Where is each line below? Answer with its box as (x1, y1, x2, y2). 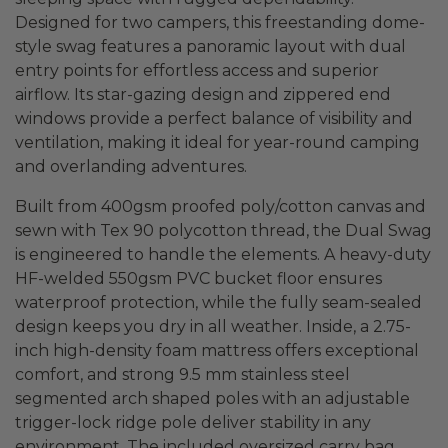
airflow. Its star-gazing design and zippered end (15, 84, 391, 104)
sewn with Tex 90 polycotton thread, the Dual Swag (15, 220, 432, 240)
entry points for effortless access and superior (15, 60, 379, 80)
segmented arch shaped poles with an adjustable (15, 388, 410, 408)
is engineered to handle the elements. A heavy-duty (15, 244, 431, 264)
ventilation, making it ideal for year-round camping (15, 132, 420, 152)
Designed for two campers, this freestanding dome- (15, 12, 425, 32)
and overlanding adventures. (15, 156, 247, 176)
